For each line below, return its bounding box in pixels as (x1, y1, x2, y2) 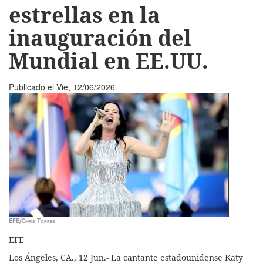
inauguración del (9, 23, 191, 52)
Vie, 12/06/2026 (56, 80, 115, 93)
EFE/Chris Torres (9, 217, 55, 225)
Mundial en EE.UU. (9, 46, 208, 75)
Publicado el (9, 80, 56, 93)
